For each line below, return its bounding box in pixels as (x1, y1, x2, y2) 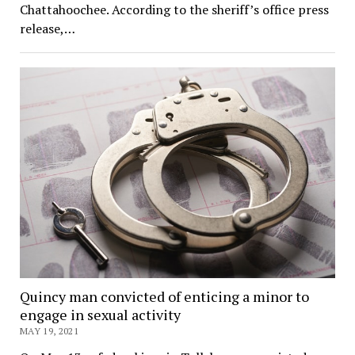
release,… (19, 20, 75, 38)
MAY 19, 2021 (19, 324, 79, 337)
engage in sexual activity (19, 304, 181, 324)
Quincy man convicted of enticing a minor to (19, 286, 309, 306)
